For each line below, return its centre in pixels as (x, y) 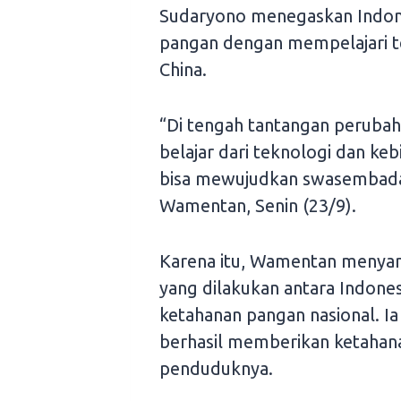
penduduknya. (216, 369)
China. (183, 70)
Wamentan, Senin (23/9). (258, 206)
